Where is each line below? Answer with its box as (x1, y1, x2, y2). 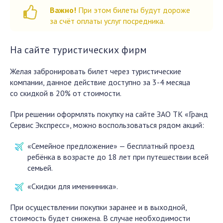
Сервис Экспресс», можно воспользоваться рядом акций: (10, 120, 204, 130)
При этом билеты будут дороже (76, 5, 190, 15)
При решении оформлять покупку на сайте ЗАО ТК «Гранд (10, 109, 208, 119)
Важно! (50, 5, 76, 15)
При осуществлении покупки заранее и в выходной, (10, 202, 187, 213)
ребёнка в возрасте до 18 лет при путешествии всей (27, 152, 209, 162)
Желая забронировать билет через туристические (10, 66, 181, 77)
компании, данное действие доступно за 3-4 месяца (10, 77, 190, 88)
